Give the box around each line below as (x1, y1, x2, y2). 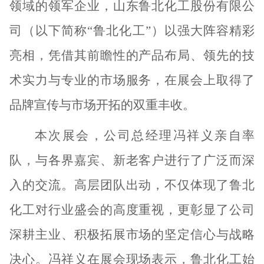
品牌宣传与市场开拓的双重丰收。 (9, 97, 195, 112)
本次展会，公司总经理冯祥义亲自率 (34, 128, 255, 143)
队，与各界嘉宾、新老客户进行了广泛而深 (9, 153, 255, 167)
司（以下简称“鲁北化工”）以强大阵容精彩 (9, 23, 255, 38)
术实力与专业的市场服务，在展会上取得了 (9, 72, 255, 87)
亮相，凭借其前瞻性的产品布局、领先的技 (9, 48, 255, 62)
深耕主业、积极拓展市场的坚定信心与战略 (9, 227, 255, 242)
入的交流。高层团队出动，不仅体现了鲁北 (9, 177, 255, 192)
